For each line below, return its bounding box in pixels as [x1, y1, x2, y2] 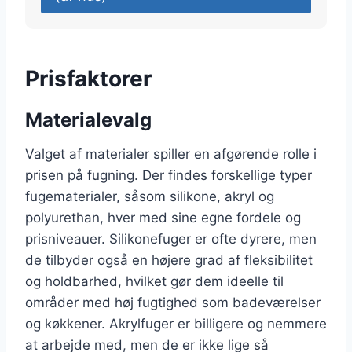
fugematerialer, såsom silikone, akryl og [25, 188, 274, 204]
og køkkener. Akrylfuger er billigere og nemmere [25, 315, 327, 332]
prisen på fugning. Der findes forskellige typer [25, 167, 312, 183]
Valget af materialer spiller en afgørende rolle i [25, 145, 317, 162]
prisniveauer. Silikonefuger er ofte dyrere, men [25, 230, 317, 247]
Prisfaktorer [25, 64, 152, 92]
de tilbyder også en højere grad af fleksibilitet [25, 251, 313, 268]
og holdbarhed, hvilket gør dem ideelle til [25, 273, 284, 289]
